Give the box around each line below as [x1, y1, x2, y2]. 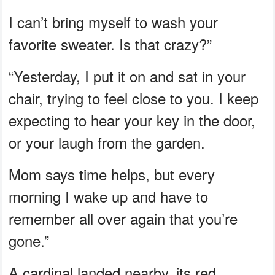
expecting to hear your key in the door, [9, 109, 256, 131]
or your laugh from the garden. [9, 131, 206, 153]
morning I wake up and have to [9, 185, 209, 207]
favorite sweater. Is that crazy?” [9, 33, 212, 55]
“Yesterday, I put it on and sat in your [9, 64, 246, 87]
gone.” [9, 229, 50, 251]
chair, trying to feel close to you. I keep [9, 87, 259, 109]
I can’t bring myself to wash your [9, 10, 219, 33]
